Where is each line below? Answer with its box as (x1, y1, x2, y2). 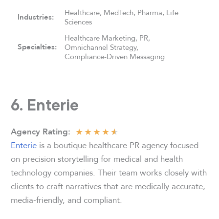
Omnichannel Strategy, (65, 41, 139, 53)
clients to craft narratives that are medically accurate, (11, 179, 206, 193)
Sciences (65, 16, 92, 27)
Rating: (40, 125, 71, 138)
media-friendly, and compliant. (11, 193, 123, 207)
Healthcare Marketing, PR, (65, 32, 151, 44)
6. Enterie (11, 95, 79, 114)
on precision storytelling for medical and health (11, 152, 183, 166)
